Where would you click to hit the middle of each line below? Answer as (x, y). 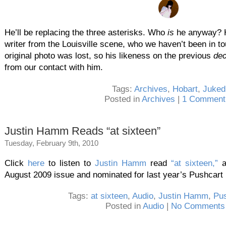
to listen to (70, 163)
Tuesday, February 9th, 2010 (51, 143)
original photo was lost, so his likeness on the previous (109, 55)
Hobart (185, 89)
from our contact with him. (54, 67)
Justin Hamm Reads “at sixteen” (82, 131)
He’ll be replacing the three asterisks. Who (86, 32)
